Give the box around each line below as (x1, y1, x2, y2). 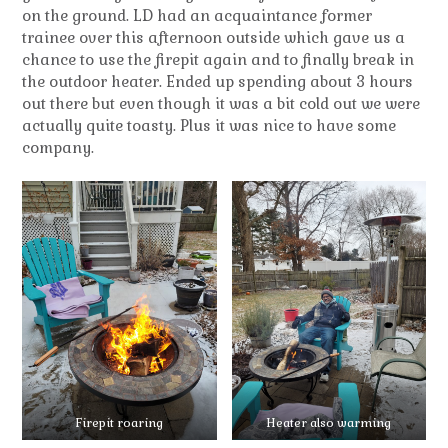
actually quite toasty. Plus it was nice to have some (22, 115, 396, 135)
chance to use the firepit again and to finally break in (22, 49, 414, 69)
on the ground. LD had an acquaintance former (22, 5, 372, 25)
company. (22, 137, 94, 157)
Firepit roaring (75, 414, 163, 431)
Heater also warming (266, 414, 392, 431)
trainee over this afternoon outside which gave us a (22, 27, 405, 47)
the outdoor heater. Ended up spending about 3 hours (22, 71, 413, 91)
